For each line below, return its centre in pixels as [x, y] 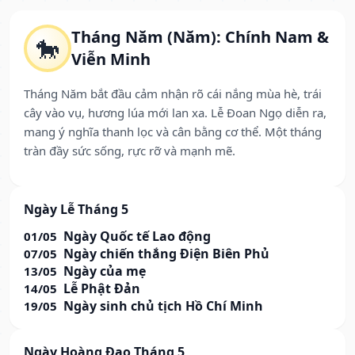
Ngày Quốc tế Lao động [137, 237]
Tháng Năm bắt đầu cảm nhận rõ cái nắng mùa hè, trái [173, 94]
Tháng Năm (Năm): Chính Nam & [200, 37]
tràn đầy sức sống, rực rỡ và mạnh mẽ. [130, 151]
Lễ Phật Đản [102, 289]
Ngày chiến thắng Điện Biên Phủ [166, 254]
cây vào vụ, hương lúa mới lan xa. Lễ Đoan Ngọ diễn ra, [175, 113]
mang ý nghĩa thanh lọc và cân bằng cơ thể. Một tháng [173, 132]
